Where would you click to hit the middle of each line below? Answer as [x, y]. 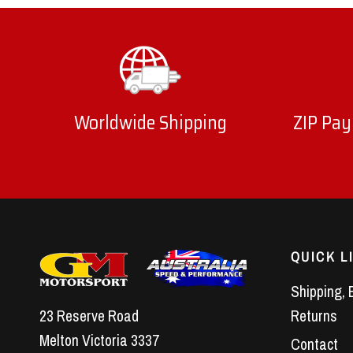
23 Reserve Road [89, 316]
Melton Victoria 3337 [100, 340]
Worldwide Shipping [150, 123]
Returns [314, 316]
